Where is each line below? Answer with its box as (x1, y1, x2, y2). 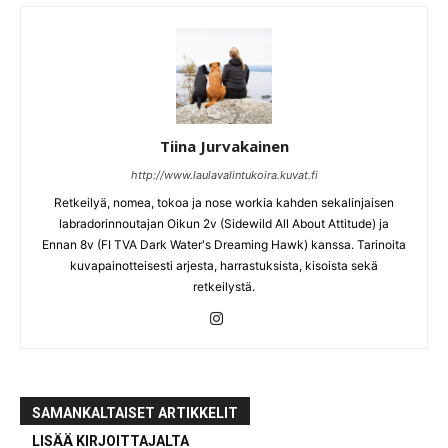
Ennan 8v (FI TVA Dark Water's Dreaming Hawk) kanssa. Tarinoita (42, 237, 406, 253)
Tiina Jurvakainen (159, 136, 289, 157)
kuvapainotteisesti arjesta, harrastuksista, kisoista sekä (70, 258, 378, 274)
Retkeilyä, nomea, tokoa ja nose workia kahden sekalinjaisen (54, 195, 394, 211)
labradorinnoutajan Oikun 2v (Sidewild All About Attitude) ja (59, 216, 389, 232)
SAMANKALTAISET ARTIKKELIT (32, 405, 238, 422)
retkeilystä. (193, 279, 255, 295)
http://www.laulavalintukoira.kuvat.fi (130, 168, 318, 183)
